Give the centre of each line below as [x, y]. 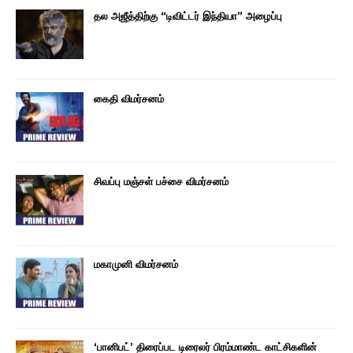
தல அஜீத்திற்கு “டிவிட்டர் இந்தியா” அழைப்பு [188, 15]
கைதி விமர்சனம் [129, 98]
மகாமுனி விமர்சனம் [136, 264]
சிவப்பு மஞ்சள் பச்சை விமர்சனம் [161, 181]
